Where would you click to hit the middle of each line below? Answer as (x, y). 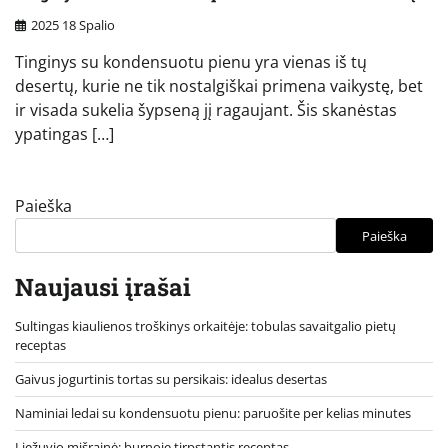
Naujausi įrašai (103, 287)
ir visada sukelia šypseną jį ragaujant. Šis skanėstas (206, 110)
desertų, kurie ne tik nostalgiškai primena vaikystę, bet (219, 86)
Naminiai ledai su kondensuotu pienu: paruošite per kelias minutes (213, 413)
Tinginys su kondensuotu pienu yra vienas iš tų (191, 62)
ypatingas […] (64, 134)
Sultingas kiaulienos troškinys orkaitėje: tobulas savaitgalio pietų (205, 326)
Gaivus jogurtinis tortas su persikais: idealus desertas (171, 379)
